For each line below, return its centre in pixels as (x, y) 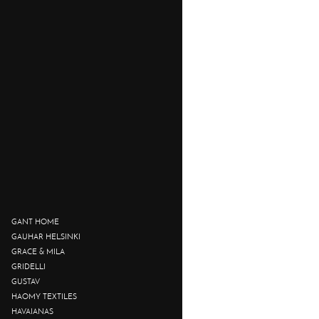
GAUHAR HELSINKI (46, 236)
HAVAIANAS (32, 311)
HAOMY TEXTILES (44, 296)
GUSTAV (25, 281)
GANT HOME (35, 221)
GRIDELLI (28, 266)
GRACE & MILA (38, 251)
